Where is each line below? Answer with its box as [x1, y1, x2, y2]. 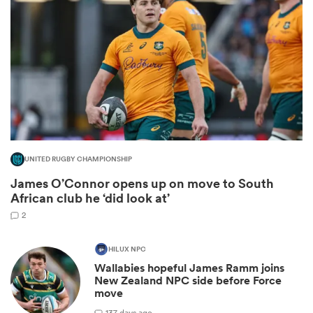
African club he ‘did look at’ [10, 189, 170, 207]
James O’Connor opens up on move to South [10, 175, 274, 192]
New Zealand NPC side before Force [94, 273, 282, 289]
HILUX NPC [108, 244, 146, 256]
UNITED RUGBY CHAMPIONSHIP [24, 154, 132, 166]
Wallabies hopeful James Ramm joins [94, 261, 284, 276]
